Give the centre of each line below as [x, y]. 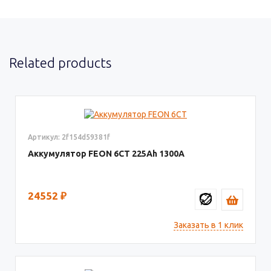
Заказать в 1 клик [208, 225]
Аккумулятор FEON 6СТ [80, 153]
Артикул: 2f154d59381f [69, 137]
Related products [60, 62]
